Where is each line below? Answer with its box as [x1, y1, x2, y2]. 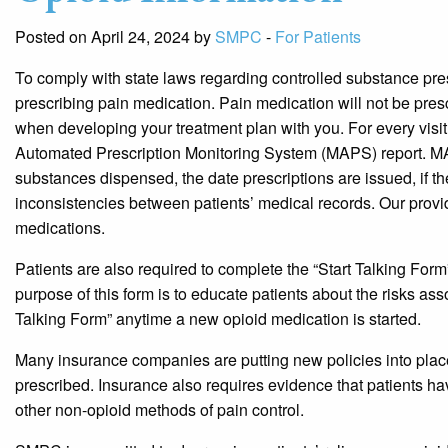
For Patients [275, 24, 361, 48]
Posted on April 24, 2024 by [15, 24, 215, 48]
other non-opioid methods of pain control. [15, 397, 304, 421]
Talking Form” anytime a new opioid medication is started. [15, 306, 421, 330]
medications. [15, 215, 105, 239]
